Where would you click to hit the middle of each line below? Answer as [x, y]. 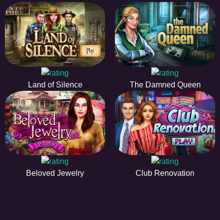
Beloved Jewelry [55, 173]
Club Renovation [165, 173]
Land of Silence [55, 84]
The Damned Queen [165, 84]
